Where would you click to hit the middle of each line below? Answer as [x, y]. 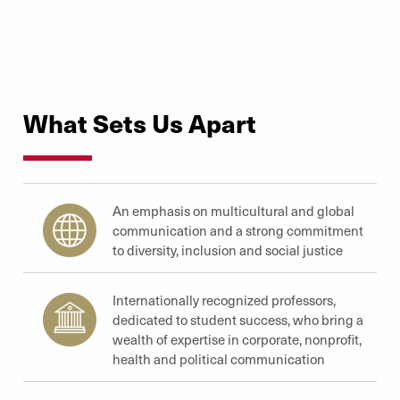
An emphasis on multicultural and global [233, 211]
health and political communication [219, 359]
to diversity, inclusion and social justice [228, 250]
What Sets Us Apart [140, 122]
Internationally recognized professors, [224, 300]
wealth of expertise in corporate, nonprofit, [237, 339]
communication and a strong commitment [238, 230]
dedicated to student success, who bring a [238, 320]
